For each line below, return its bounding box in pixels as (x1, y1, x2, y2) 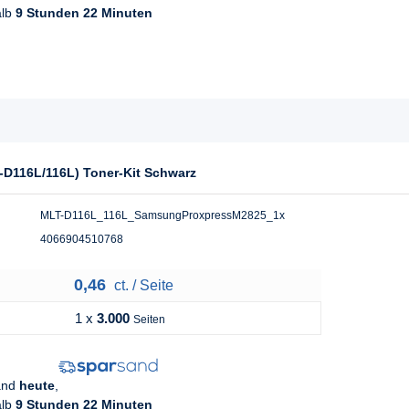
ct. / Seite (110, 278, 173, 294)
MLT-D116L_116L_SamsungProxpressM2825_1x (40, 209, 285, 223)
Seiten (133, 313, 165, 327)
